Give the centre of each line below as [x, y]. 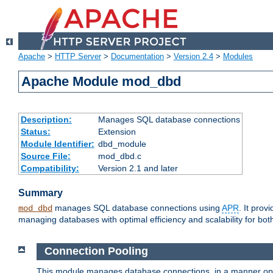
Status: [35, 132]
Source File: [45, 156]
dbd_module [122, 144]
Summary [41, 193]
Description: [46, 120]
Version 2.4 [193, 57]
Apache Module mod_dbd [101, 82]
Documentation [137, 57]
